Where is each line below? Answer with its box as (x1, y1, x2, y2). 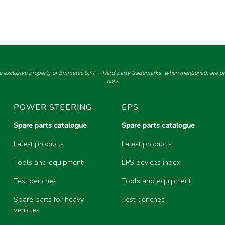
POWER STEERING (14, 102, 92, 113)
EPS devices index (122, 157, 181, 168)
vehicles (14, 205, 40, 215)
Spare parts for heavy (14, 194, 84, 205)
